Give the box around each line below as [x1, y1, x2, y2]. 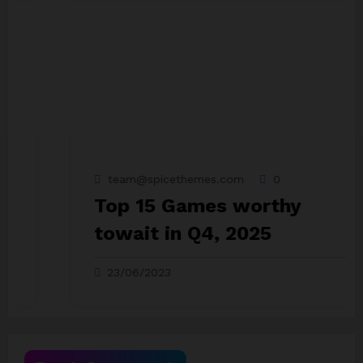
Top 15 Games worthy [44, 194, 252, 217]
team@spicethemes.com [58, 173, 194, 186]
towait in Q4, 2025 [44, 222, 222, 245]
